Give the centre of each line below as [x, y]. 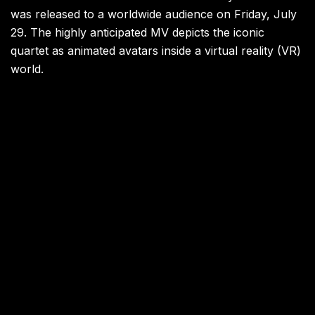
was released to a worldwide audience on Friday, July [154, 14]
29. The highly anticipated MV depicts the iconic [137, 33]
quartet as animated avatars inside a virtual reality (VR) [156, 51]
